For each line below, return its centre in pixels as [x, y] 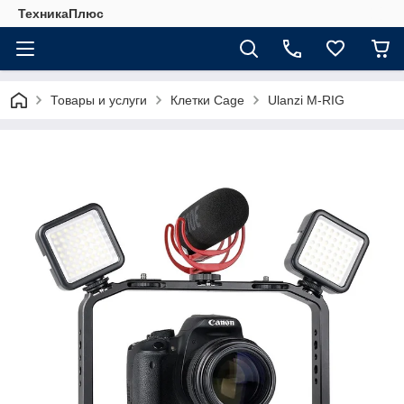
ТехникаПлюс [61, 14]
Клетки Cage [207, 100]
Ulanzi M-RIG [306, 100]
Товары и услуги [99, 100]
